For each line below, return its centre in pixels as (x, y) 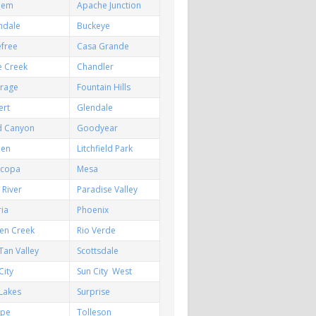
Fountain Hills (104, 87)
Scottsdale (98, 250)
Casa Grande (103, 46)
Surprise (94, 291)
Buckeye (94, 25)
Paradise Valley (108, 189)
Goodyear (98, 128)
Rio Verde (97, 230)
